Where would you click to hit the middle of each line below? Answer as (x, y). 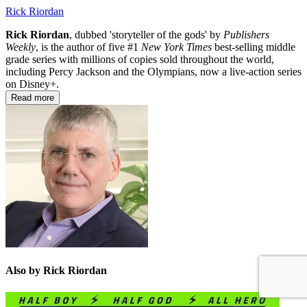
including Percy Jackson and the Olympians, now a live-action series (153, 72)
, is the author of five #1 (88, 47)
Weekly (21, 47)
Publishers (246, 35)
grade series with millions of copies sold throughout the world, (140, 60)
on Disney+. (32, 84)
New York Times (176, 47)
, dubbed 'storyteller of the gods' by (146, 35)
